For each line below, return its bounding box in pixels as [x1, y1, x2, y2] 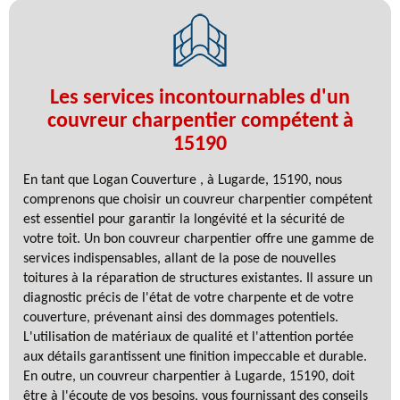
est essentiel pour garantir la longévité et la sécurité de [23, 212, 345, 227]
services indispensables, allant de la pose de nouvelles [23, 251, 336, 266]
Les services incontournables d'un [50, 87, 350, 109]
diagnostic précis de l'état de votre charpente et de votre [23, 290, 354, 305]
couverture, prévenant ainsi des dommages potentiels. [23, 310, 338, 325]
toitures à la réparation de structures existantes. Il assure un [23, 271, 372, 286]
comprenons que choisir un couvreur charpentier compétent [23, 192, 372, 207]
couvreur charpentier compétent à [46, 110, 354, 132]
